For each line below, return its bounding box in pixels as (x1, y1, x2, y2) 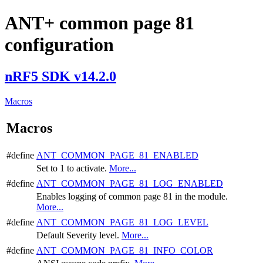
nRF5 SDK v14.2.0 (5, 68, 116, 84)
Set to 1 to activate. (36, 163, 109, 173)
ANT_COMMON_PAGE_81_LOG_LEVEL (36, 217, 208, 227)
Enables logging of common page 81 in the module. (36, 191, 228, 201)
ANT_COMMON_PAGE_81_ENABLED (36, 150, 198, 160)
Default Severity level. (36, 230, 122, 240)
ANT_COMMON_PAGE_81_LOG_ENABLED (36, 178, 223, 188)
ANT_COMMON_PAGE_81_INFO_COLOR (36, 245, 213, 255)
